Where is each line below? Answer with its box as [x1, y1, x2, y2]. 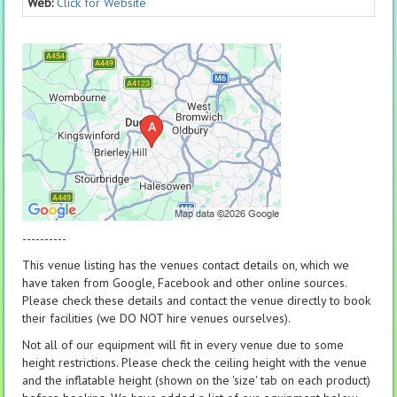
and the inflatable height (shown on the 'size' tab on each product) [22, 371, 370, 388]
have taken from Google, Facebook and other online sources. [22, 274, 346, 291]
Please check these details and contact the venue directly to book [22, 292, 370, 308]
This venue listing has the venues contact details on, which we [22, 256, 349, 273]
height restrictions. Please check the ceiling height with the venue [22, 354, 367, 370]
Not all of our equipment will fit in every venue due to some [22, 336, 344, 353]
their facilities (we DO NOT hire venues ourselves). [22, 309, 291, 326]
